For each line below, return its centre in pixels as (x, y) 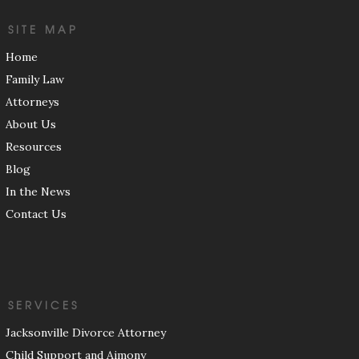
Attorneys (32, 102)
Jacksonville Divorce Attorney (86, 333)
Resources (34, 147)
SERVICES (44, 305)
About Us (31, 125)
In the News (38, 192)
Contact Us (36, 214)
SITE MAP (43, 30)
